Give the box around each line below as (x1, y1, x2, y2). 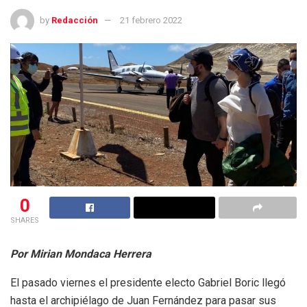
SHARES (10, 215, 39, 225)
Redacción (51, 14, 98, 25)
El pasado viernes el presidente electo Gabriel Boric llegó (10, 275, 286, 289)
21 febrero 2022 (120, 14, 182, 25)
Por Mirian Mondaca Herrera (10, 247, 151, 260)
